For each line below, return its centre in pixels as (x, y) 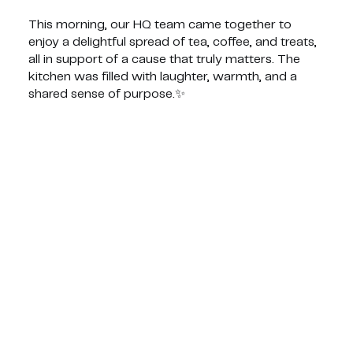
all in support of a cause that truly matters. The (164, 59)
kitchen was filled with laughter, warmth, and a (162, 76)
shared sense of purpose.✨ (106, 94)
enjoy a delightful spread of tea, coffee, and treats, (172, 42)
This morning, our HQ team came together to (160, 24)
